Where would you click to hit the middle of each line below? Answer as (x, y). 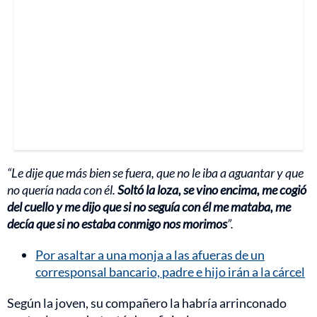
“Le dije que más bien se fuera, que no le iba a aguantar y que (155, 173)
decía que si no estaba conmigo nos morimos (117, 224)
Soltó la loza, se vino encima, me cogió (212, 190)
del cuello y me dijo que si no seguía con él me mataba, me (149, 207)
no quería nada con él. (62, 190)
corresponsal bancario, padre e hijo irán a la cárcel (170, 272)
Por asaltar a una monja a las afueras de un (150, 255)
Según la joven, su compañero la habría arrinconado (147, 303)
